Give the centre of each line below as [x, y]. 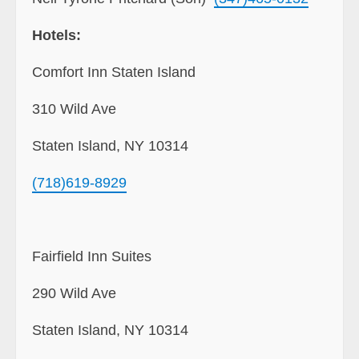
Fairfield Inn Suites [92, 256]
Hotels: [56, 35]
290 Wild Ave [74, 293]
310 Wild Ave [74, 109]
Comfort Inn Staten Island [116, 72]
